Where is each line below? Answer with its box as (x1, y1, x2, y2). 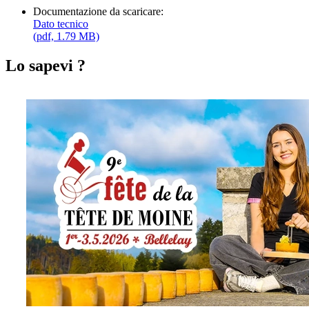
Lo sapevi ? (6, 56, 86, 74)
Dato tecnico (33, 17, 88, 30)
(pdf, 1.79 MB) (33, 30, 99, 42)
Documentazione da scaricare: (33, 5, 163, 17)
